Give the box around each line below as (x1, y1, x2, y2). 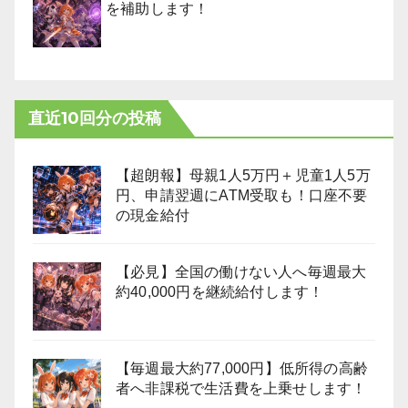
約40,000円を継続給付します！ (116, 284, 324, 300)
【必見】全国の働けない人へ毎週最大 (116, 264, 367, 280)
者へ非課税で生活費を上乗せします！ (116, 381, 367, 396)
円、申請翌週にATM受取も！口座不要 (116, 188, 368, 203)
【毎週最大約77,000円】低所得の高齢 (116, 361, 368, 376)
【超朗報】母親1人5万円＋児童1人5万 (116, 168, 371, 183)
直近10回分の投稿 (28, 108, 161, 128)
